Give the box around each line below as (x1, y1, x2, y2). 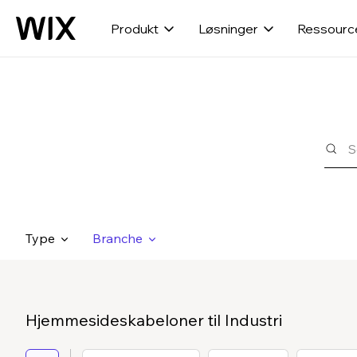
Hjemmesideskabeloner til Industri (25, 310, 282, 330)
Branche (92, 230, 143, 246)
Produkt (110, 20, 159, 37)
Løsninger (198, 20, 258, 37)
